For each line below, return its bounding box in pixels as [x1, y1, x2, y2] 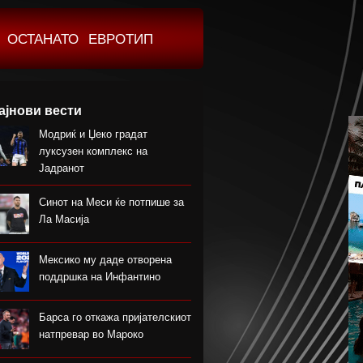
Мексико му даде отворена [39, 254, 172, 266]
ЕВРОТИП [88, 32, 153, 47]
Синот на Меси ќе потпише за [39, 196, 184, 208]
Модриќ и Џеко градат [39, 128, 147, 140]
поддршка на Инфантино [39, 271, 160, 283]
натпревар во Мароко [39, 328, 143, 340]
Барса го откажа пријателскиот [39, 311, 191, 323]
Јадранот [39, 162, 84, 174]
